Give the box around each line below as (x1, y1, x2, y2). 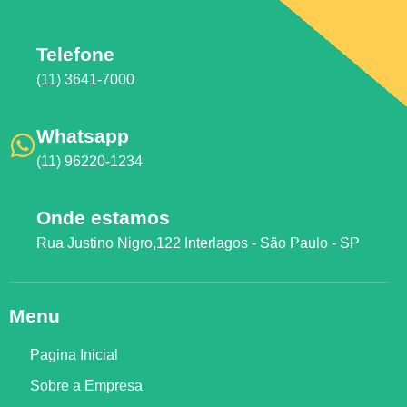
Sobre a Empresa (29, 378, 143, 394)
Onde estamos (36, 207, 170, 229)
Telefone (36, 44, 114, 65)
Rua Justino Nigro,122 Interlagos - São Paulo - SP (36, 235, 360, 252)
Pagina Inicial (29, 347, 118, 363)
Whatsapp (36, 125, 129, 147)
